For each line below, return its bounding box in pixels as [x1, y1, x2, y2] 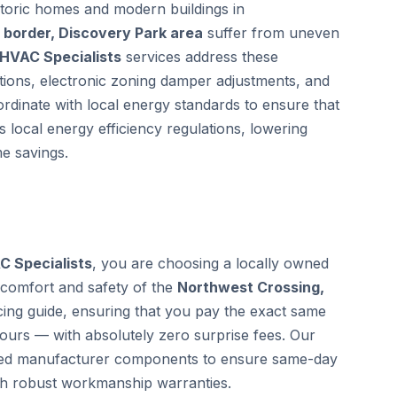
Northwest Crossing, [177, 278, 324, 296]
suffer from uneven [203, 24, 339, 42]
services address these [121, 48, 278, 66]
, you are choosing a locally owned [92, 254, 329, 272]
